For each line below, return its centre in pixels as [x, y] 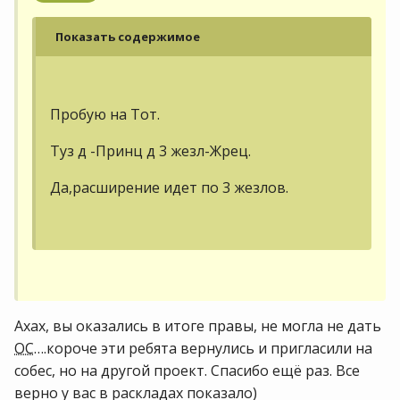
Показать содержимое [128, 37]
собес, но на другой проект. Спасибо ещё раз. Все [187, 371]
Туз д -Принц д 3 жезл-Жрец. [150, 151]
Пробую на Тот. [105, 114]
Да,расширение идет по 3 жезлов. [169, 187]
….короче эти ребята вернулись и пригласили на [203, 348]
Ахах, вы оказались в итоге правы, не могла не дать [198, 326]
